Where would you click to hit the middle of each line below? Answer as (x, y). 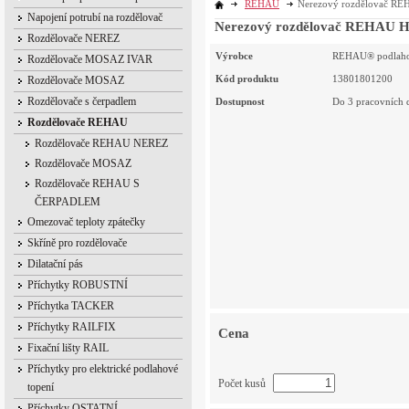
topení (41, 387)
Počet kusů (243, 384)
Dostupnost (240, 102)
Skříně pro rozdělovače (77, 243)
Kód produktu (247, 79)
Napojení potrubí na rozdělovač (95, 17)
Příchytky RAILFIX (72, 327)
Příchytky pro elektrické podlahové (103, 369)
